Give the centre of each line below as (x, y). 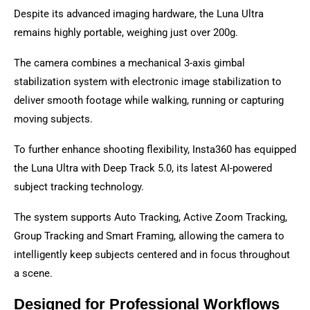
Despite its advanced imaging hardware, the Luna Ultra (139, 14)
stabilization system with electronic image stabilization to (148, 82)
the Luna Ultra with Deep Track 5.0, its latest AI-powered (143, 168)
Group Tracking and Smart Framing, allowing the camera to (149, 236)
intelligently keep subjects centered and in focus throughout (152, 255)
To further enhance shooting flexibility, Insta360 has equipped (155, 150)
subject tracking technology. (79, 187)
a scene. (33, 274)
